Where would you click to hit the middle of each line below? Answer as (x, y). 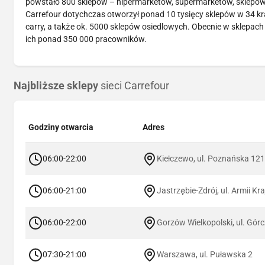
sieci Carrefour (134, 85)
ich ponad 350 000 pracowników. (86, 39)
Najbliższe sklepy (56, 85)
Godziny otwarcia (61, 127)
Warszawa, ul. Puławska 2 (205, 254)
